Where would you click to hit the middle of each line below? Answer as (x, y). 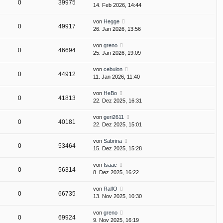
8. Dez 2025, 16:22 (116, 172)
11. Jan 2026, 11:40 (116, 77)
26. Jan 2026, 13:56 (117, 29)
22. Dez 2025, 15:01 (117, 125)
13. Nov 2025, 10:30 (117, 196)
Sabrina (113, 141)
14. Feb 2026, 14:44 (117, 5)
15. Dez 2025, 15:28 (117, 149)
